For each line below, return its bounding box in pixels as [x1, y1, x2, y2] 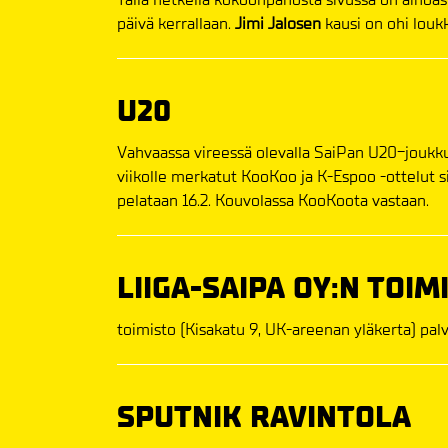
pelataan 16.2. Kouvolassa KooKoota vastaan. [117, 189, 429, 211]
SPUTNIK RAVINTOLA [117, 399, 411, 435]
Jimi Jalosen [235, 12, 321, 34]
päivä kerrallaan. [117, 12, 235, 34]
